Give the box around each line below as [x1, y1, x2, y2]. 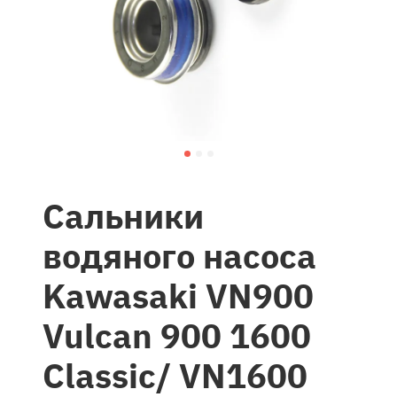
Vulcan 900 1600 [43, 314, 311, 358]
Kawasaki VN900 [43, 274, 314, 318]
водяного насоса [43, 234, 316, 278]
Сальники [43, 194, 204, 238]
